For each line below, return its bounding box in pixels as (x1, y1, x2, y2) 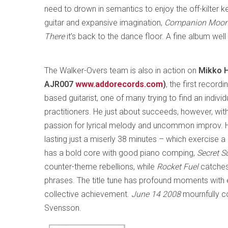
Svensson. (44, 203, 81, 213)
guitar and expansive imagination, (44, 18, 164, 27)
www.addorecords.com (75, 79, 163, 89)
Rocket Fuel (157, 162, 201, 172)
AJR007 (44, 79, 75, 89)
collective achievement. (44, 189, 131, 199)
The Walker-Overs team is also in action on (44, 66, 198, 75)
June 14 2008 (131, 189, 181, 199)
